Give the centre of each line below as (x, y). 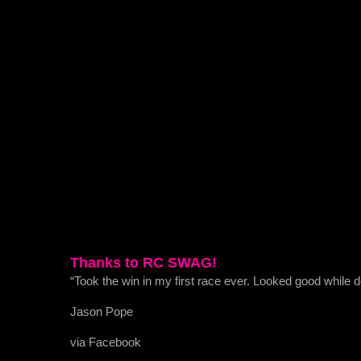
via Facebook (106, 342)
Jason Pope (102, 311)
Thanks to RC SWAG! (143, 262)
